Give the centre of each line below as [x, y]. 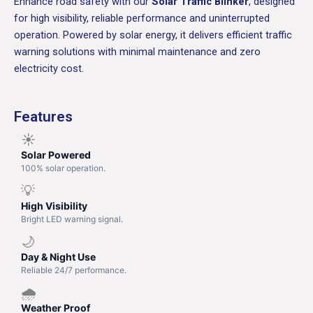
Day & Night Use [58, 256]
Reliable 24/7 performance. [74, 270]
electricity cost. [49, 68]
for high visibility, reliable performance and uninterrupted [142, 18]
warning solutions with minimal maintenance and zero [137, 51]
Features [43, 116]
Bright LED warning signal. [72, 219]
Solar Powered [56, 154]
